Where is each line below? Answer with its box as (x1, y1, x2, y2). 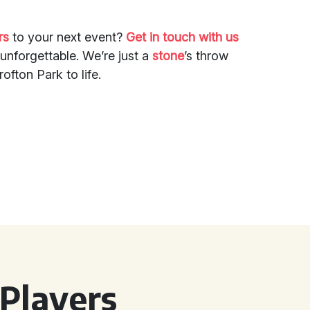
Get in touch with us (126, 30, 239, 44)
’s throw (184, 48, 229, 63)
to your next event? (9, 30, 127, 44)
